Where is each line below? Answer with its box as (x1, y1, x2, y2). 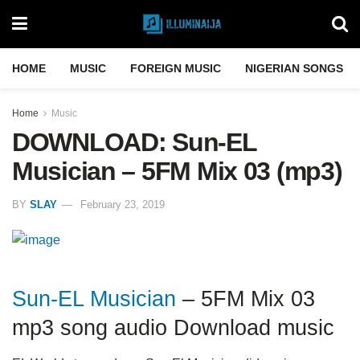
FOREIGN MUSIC (130, 62, 221, 75)
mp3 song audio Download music (12, 315, 334, 341)
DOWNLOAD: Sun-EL (12, 128, 256, 157)
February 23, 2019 (80, 198, 165, 211)
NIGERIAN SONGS (245, 62, 343, 75)
